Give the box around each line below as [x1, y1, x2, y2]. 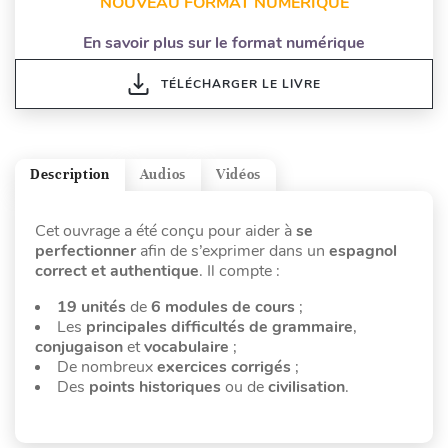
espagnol [329, 239, 397, 262]
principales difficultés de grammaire [86, 315, 353, 338]
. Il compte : [199, 259, 280, 282]
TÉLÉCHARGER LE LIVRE [160, 75, 321, 92]
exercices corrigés [157, 355, 291, 378]
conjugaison [35, 335, 123, 358]
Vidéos [215, 166, 262, 184]
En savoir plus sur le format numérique [83, 31, 365, 54]
